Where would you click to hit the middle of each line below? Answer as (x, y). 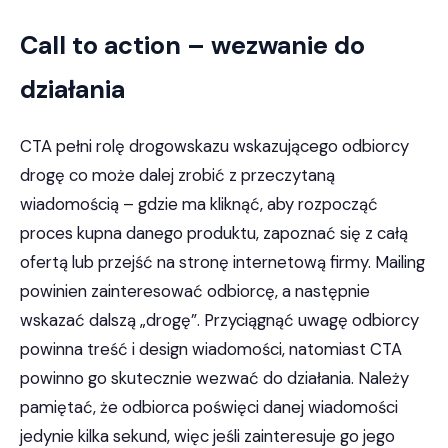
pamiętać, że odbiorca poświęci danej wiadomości (209, 407)
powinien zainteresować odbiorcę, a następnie (195, 291)
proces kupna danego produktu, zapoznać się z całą (214, 233)
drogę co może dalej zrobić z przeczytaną (177, 175)
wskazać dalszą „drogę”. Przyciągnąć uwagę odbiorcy (219, 320)
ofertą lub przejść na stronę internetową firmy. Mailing (222, 262)
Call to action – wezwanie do (192, 45)
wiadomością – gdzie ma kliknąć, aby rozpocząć (199, 204)
